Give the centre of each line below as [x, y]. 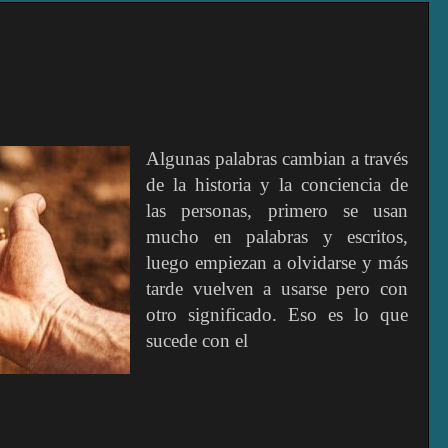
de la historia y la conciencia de [277, 184]
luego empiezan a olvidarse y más [277, 262]
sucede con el [197, 340]
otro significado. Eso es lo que [277, 314]
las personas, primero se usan [277, 210]
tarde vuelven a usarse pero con [277, 288]
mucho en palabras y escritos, [277, 236]
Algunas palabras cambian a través [277, 158]
